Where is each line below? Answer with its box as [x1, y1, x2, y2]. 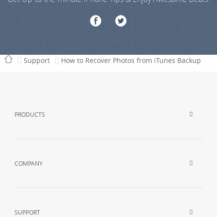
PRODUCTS [15, 110, 46, 118]
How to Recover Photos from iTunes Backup [61, 55, 201, 65]
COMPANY [15, 159, 43, 167]
